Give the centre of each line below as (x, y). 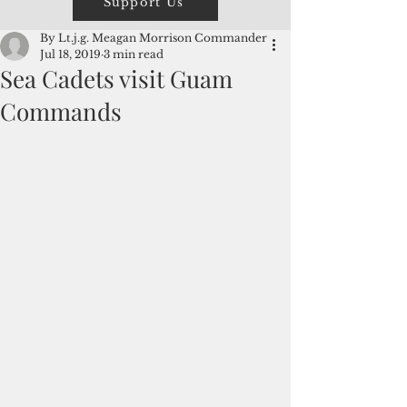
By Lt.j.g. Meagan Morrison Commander (154, 38)
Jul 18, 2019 (70, 54)
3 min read (134, 54)
